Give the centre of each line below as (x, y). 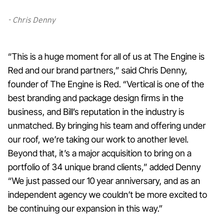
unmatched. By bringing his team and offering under (107, 126)
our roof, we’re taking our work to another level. (98, 140)
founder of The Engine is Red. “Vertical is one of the (106, 84)
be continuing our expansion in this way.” (85, 209)
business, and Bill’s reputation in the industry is (96, 112)
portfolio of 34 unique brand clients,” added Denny (104, 167)
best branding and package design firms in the (96, 98)
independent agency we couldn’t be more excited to (108, 195)
